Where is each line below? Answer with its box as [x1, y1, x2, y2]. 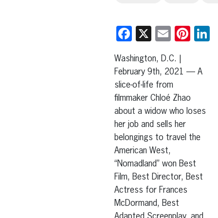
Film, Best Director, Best [114, 173, 203, 182]
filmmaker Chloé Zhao [114, 94, 191, 103]
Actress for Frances [114, 186, 187, 195]
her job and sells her [114, 120, 186, 129]
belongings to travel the [114, 133, 200, 143]
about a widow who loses [114, 107, 206, 116]
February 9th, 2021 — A [114, 68, 202, 77]
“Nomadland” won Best [114, 160, 196, 169]
